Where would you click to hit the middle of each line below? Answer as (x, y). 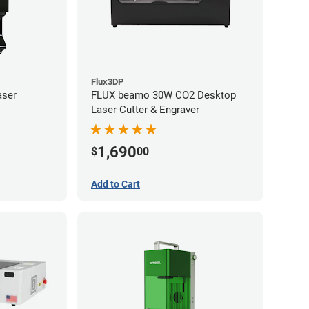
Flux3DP (107, 81)
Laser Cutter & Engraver (145, 109)
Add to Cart (116, 184)
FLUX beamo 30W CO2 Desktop (163, 95)
